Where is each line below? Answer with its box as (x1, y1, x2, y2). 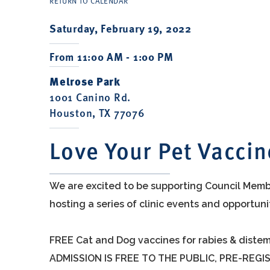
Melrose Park (49, 73, 121, 89)
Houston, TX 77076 (49, 105, 145, 120)
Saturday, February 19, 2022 (49, 20, 192, 36)
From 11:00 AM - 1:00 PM (49, 49, 174, 64)
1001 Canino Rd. (49, 89, 131, 104)
